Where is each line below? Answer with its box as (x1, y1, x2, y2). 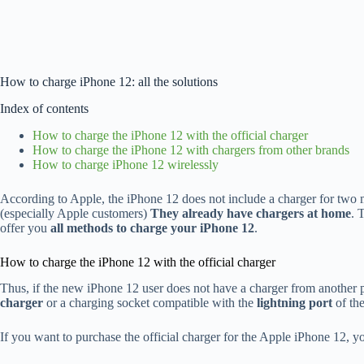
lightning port (257, 296, 332, 310)
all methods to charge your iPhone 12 (50, 220, 254, 235)
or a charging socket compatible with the (43, 296, 257, 310)
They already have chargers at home (150, 206, 351, 220)
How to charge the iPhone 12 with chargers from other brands (32, 142, 349, 157)
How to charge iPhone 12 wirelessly (32, 157, 219, 171)
